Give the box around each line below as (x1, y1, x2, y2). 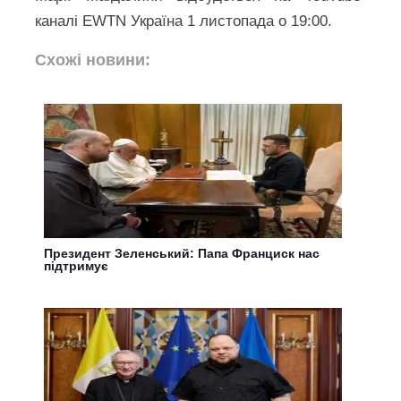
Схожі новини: (35, 50, 151, 69)
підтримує (44, 258, 109, 273)
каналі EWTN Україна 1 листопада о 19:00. (35, 12, 333, 30)
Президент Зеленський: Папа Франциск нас (44, 245, 320, 260)
